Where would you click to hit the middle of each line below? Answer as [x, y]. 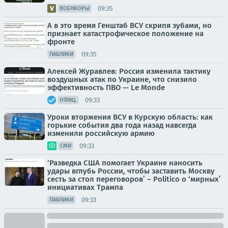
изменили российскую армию [101, 133]
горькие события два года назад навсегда [122, 125]
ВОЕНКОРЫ [75, 8]
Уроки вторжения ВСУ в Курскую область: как [130, 117]
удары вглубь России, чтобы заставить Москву [131, 171]
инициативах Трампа [85, 187]
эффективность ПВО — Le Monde [106, 88]
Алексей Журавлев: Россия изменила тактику [129, 71]
